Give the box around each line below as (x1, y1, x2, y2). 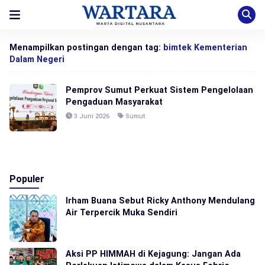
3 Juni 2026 (72, 112, 109, 120)
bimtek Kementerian (163, 43, 247, 52)
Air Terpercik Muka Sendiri (66, 208, 177, 217)
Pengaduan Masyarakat (66, 97, 163, 106)
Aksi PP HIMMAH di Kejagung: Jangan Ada (66, 249, 241, 258)
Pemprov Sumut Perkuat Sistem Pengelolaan (66, 85, 253, 95)
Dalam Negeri (9, 54, 64, 64)
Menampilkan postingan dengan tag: (9, 43, 163, 52)
